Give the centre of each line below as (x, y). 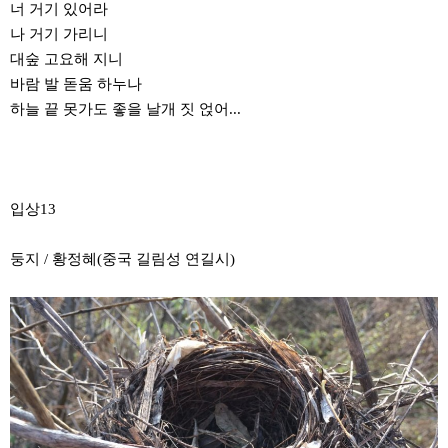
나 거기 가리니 (59, 34)
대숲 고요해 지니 (66, 59)
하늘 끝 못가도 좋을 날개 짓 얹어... (125, 109)
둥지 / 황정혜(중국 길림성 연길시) (122, 259)
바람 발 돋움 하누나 (76, 84)
